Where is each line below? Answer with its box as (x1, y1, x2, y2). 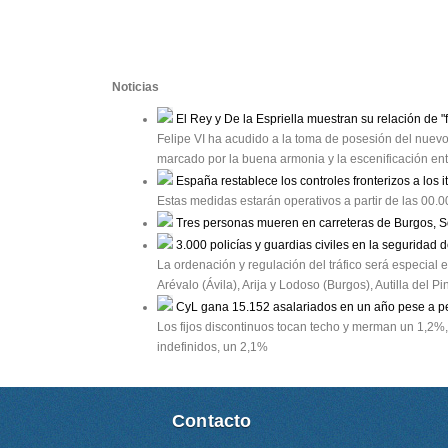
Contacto (172, 409, 252, 431)
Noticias (112, 79, 159, 94)
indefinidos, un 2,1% (157, 339, 268, 354)
